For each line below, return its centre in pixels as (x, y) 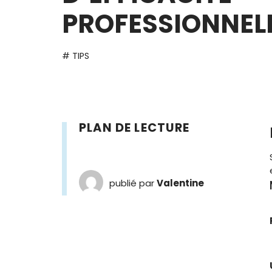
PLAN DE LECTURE (134, 128)
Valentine (180, 183)
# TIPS (76, 56)
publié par (133, 183)
